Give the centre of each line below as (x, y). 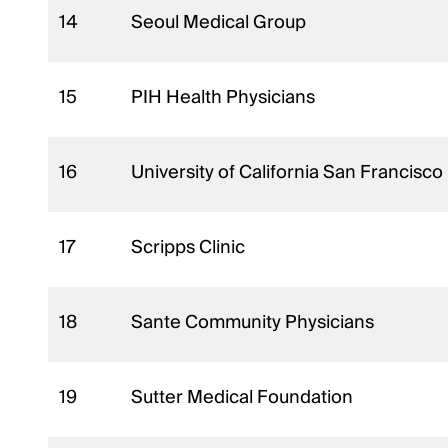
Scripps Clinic (190, 247)
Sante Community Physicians (255, 322)
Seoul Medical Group (221, 22)
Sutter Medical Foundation (244, 397)
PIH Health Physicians (225, 97)
